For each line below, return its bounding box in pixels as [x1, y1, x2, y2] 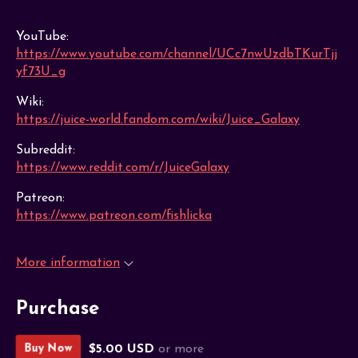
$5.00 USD [89, 342, 154, 356]
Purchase [16, 300, 99, 320]
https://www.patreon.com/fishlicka [16, 209, 212, 222]
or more [158, 342, 204, 356]
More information [16, 257, 120, 269]
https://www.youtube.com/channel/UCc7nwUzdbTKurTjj [16, 48, 337, 61]
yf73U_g [16, 66, 66, 78]
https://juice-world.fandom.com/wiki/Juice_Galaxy [16, 113, 300, 126]
